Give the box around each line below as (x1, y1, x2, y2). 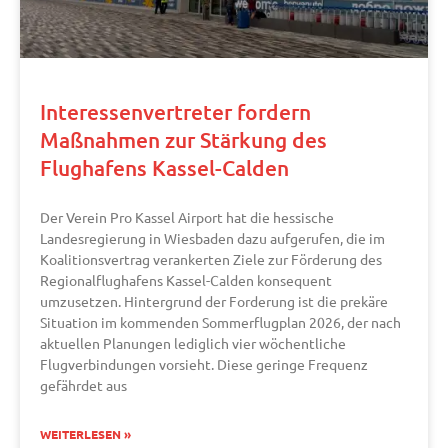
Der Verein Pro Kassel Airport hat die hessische (40, 208, 334, 227)
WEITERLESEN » (40, 428, 131, 442)
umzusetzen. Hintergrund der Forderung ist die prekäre (40, 292, 388, 311)
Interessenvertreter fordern (40, 98, 311, 126)
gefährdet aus (40, 376, 127, 395)
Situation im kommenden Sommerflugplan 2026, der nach (40, 313, 401, 332)
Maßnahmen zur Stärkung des (40, 126, 327, 154)
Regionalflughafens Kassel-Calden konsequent (40, 271, 332, 290)
